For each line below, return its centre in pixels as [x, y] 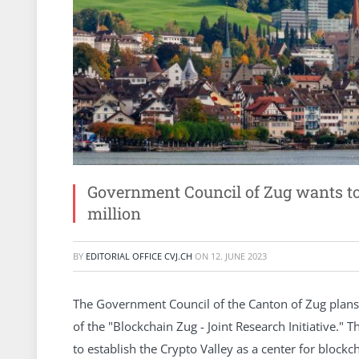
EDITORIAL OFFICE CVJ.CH [139, 256]
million [114, 213]
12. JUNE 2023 [239, 256]
